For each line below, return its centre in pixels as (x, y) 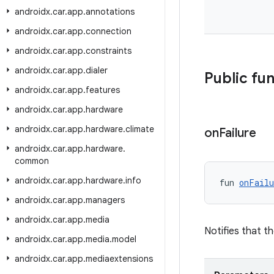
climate (140, 129)
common (32, 161)
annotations (110, 12)
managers (105, 200)
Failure (238, 133)
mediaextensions (119, 259)
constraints (109, 51)
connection (109, 31)
